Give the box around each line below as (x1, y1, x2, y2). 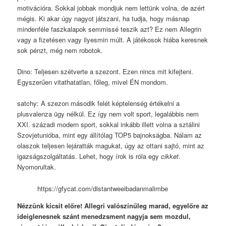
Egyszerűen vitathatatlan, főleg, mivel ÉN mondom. (17, 77, 168, 87)
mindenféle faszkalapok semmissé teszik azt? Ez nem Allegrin (17, 24, 202, 34)
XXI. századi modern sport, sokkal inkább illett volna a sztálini (17, 120, 200, 130)
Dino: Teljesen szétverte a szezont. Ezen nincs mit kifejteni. (17, 67, 194, 77)
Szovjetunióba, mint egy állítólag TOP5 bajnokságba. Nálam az (17, 130, 202, 140)
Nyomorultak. (17, 162, 56, 172)
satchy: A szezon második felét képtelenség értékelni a (17, 98, 180, 108)
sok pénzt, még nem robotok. (17, 45, 103, 55)
